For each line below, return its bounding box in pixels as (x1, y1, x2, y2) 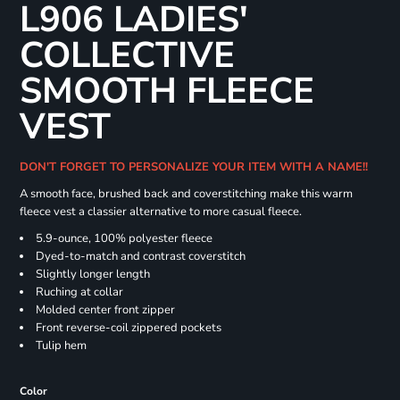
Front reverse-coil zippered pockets (35, 320, 221, 337)
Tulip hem (35, 337, 87, 354)
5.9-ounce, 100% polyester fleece (35, 230, 212, 247)
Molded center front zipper (35, 302, 175, 319)
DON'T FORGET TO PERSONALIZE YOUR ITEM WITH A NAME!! (19, 159, 375, 176)
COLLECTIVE (19, 31, 235, 80)
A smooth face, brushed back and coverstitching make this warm (19, 186, 353, 203)
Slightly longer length (35, 266, 150, 283)
